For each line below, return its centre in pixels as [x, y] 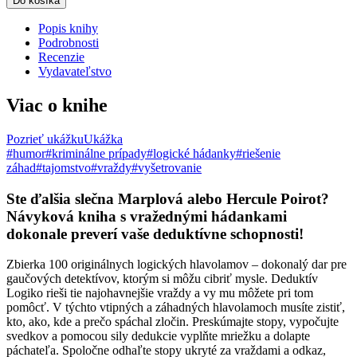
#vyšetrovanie [167, 167]
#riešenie [258, 153]
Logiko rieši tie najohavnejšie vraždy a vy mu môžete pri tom [160, 293]
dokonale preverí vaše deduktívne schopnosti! [155, 233]
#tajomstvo [63, 167]
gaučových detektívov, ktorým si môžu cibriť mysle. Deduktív [162, 279]
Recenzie [61, 57]
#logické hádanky [191, 153]
